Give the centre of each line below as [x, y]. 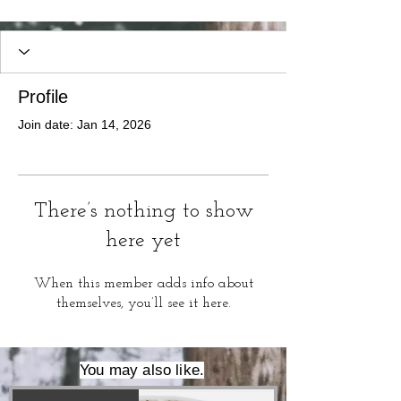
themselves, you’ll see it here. [143, 303]
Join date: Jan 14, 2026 [85, 124]
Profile [43, 96]
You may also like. [142, 370]
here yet [143, 240]
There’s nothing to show [143, 211]
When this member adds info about [143, 283]
